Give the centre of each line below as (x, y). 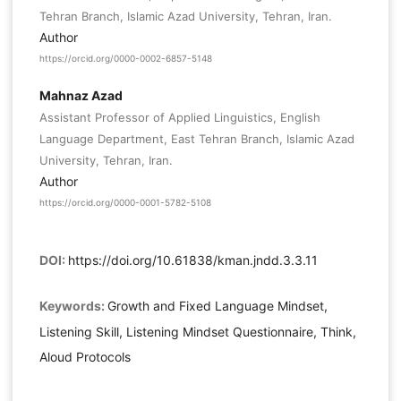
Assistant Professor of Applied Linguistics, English (179, 117)
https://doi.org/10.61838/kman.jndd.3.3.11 (192, 260)
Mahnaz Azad (81, 95)
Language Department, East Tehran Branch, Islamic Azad (196, 139)
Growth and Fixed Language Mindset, (217, 305)
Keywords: (73, 305)
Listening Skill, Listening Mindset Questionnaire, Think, (197, 331)
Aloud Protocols (85, 356)
